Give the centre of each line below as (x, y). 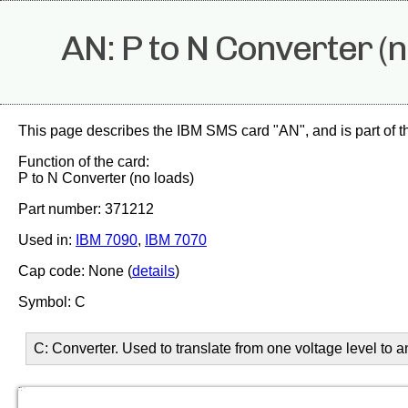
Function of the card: (84, 162)
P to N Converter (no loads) (106, 178)
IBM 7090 (107, 240)
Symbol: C (52, 302)
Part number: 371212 (86, 209)
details (153, 271)
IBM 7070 (176, 240)
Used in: (47, 240)
